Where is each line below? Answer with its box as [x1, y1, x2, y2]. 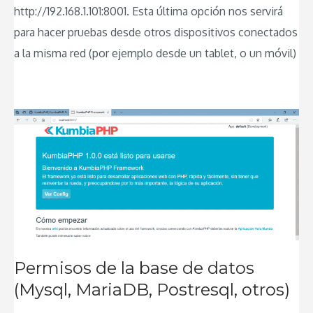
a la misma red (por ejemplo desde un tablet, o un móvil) [14, 45, 296, 60]
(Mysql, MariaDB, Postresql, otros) [14, 279, 290, 300]
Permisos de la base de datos [14, 258, 254, 279]
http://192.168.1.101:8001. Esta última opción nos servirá [14, 3, 283, 18]
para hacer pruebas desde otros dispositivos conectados [14, 24, 298, 39]
